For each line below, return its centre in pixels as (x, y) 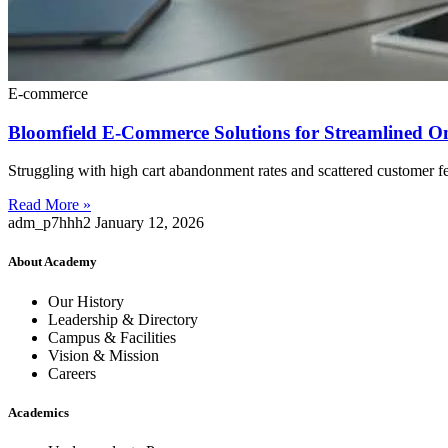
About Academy (52, 262)
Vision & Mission (103, 355)
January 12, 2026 (149, 223)
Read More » (49, 205)
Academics (38, 412)
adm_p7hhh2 (51, 223)
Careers (72, 373)
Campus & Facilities (112, 337)
